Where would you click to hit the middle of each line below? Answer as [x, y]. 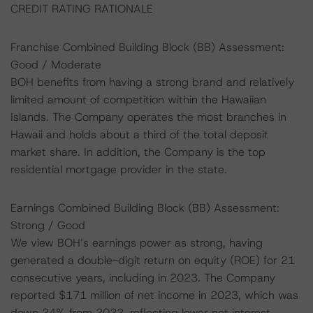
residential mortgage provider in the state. [119, 169]
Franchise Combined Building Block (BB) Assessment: [147, 47]
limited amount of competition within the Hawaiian [138, 100]
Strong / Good [48, 225]
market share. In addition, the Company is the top [138, 152]
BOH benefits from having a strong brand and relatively [152, 82]
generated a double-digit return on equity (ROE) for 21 [153, 260]
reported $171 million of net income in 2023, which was [154, 295]
